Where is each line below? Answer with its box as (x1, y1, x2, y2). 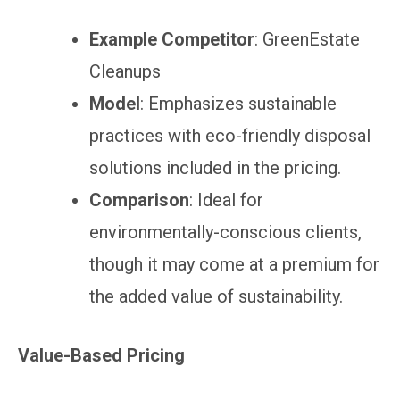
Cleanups (89, 60, 161, 82)
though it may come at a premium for (89, 253, 379, 275)
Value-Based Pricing (18, 344, 185, 366)
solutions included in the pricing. (89, 156, 341, 179)
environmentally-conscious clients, (89, 221, 362, 243)
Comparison (89, 188, 189, 211)
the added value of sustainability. (89, 285, 343, 307)
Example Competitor (89, 28, 254, 50)
